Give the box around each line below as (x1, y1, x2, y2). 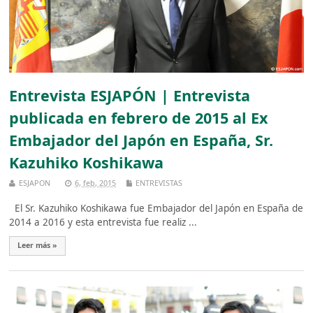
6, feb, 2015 (75, 177, 117, 188)
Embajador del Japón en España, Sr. (9, 130, 274, 151)
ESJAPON (19, 177, 51, 188)
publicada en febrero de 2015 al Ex (9, 108, 268, 129)
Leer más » (17, 240, 58, 251)
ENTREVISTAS (136, 177, 183, 188)
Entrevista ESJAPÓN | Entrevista (9, 85, 251, 106)
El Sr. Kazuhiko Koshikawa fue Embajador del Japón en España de (9, 201, 304, 214)
